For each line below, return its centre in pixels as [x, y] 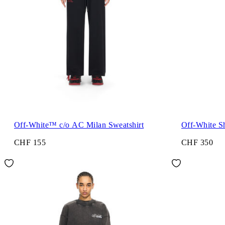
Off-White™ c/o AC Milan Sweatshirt [79, 125]
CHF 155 [30, 143]
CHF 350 [197, 143]
